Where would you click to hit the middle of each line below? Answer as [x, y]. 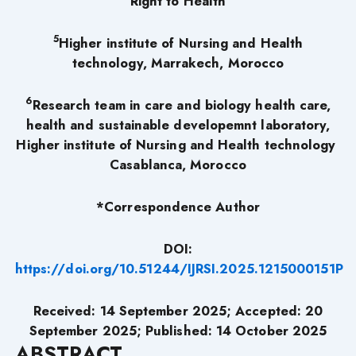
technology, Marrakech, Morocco [178, 62]
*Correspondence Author [178, 206]
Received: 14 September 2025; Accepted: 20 [178, 310]
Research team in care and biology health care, [182, 104]
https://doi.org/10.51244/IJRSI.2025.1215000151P [179, 268]
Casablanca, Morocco [178, 164]
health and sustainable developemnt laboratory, [178, 124]
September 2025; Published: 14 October [159, 330]
